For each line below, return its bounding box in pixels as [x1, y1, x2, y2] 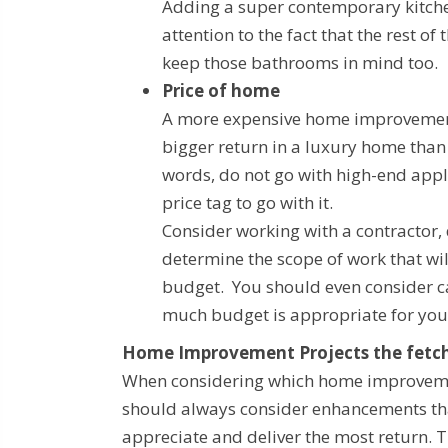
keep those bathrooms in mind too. [162, 51, 438, 75]
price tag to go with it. [162, 191, 333, 215]
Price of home [162, 79, 280, 103]
